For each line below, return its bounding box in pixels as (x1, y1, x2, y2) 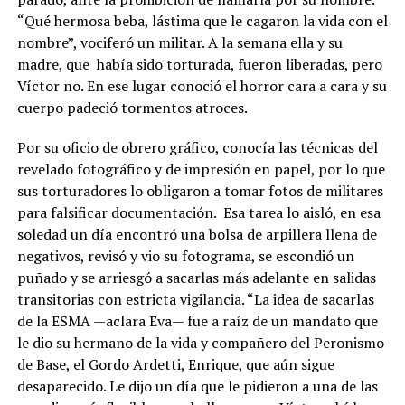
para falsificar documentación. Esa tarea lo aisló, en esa (16, 202, 381, 222)
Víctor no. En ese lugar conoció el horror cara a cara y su (16, 75, 387, 96)
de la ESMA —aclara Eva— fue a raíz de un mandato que (16, 310, 378, 331)
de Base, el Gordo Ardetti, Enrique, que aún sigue (16, 353, 334, 374)
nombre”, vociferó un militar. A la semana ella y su (16, 32, 343, 52)
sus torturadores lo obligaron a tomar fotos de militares (16, 180, 383, 201)
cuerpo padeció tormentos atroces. (16, 97, 250, 118)
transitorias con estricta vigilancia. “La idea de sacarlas (16, 288, 374, 309)
